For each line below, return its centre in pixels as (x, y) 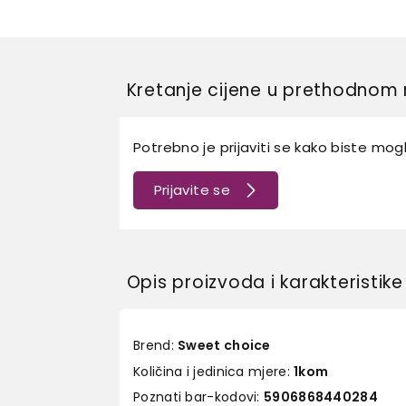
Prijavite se (192, 189)
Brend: (156, 345)
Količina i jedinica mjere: (214, 371)
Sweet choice (224, 345)
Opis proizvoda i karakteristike (265, 282)
